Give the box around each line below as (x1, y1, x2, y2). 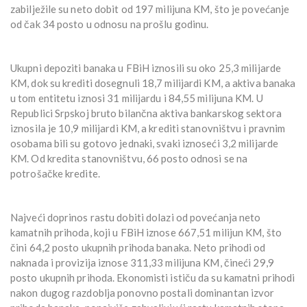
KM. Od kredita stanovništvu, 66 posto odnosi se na (10, 152, 248, 165)
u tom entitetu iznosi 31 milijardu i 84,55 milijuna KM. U (10, 92, 263, 105)
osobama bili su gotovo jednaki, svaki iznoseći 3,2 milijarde (10, 137, 279, 150)
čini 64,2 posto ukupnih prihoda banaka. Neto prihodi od (10, 241, 266, 254)
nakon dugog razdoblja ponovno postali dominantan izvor (10, 286, 275, 299)
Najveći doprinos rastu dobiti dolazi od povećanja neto (10, 211, 261, 224)
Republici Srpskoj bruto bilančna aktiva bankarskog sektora (10, 107, 282, 120)
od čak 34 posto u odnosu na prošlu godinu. (10, 18, 209, 31)
